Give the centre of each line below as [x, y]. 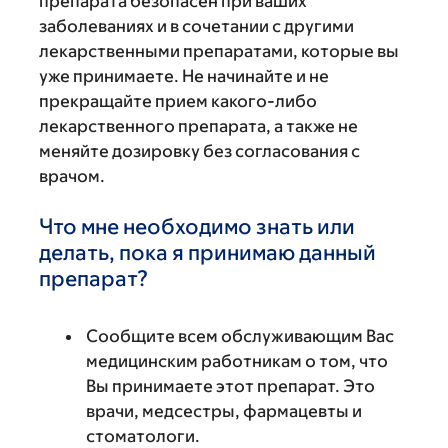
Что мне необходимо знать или [197, 226]
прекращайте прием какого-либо [178, 101]
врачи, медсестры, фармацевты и [224, 411]
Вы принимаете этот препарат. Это [230, 386]
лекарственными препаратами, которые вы [219, 51]
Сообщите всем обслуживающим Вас [240, 336]
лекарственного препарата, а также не [198, 126]
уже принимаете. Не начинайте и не [184, 76]
